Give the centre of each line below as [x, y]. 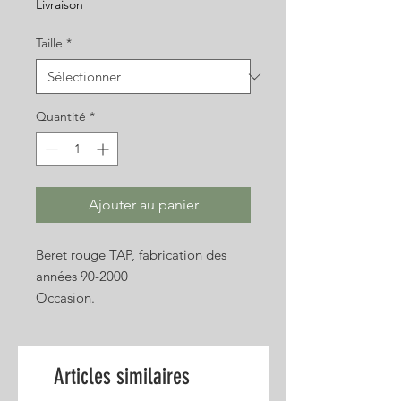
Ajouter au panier [143, 205]
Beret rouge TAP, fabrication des [131, 255]
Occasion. [65, 298]
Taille [49, 43]
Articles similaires [122, 377]
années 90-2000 [82, 277]
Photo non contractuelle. [109, 320]
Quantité [61, 117]
